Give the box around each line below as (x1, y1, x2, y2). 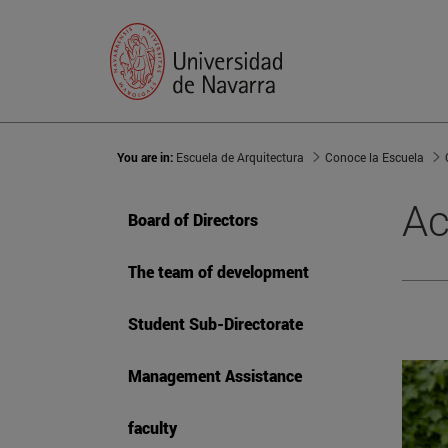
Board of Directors (128, 209, 258, 231)
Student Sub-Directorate (128, 313, 303, 335)
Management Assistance (128, 365, 302, 387)
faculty (128, 417, 177, 439)
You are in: (117, 149, 176, 166)
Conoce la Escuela (325, 149, 424, 166)
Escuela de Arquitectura (176, 149, 304, 166)
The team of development (128, 261, 309, 283)
